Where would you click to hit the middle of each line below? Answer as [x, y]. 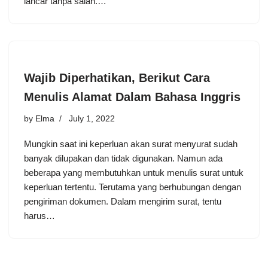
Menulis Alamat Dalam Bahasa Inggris [132, 97]
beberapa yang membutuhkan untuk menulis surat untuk [134, 173]
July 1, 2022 [92, 119]
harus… [41, 216]
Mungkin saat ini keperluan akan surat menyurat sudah [131, 144]
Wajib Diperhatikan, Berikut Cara [117, 78]
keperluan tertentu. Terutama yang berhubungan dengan [133, 187]
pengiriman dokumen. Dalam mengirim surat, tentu [123, 201]
